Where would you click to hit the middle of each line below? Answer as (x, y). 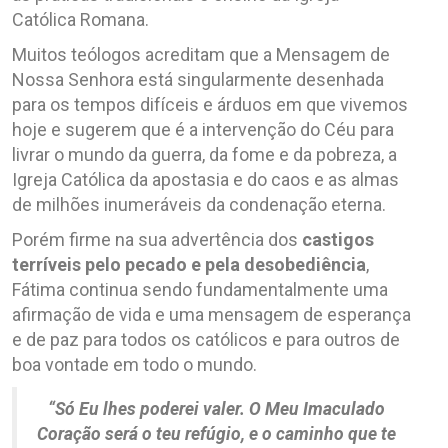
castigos (338, 239)
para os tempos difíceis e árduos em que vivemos (210, 104)
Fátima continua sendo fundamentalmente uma (200, 289)
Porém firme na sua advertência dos (157, 239)
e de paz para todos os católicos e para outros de (206, 339)
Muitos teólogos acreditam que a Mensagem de (201, 54)
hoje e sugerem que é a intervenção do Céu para (203, 129)
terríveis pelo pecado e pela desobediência (189, 264)
